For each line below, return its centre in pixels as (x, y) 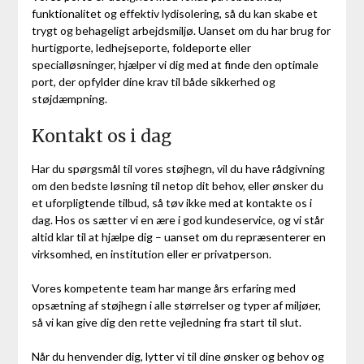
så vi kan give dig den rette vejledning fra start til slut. (166, 322)
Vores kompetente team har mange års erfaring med (163, 288)
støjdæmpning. (69, 98)
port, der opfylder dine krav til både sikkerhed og (153, 81)
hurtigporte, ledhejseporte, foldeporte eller (141, 47)
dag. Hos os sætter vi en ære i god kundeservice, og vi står (178, 219)
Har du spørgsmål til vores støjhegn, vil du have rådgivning (178, 168)
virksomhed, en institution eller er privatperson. (151, 253)
